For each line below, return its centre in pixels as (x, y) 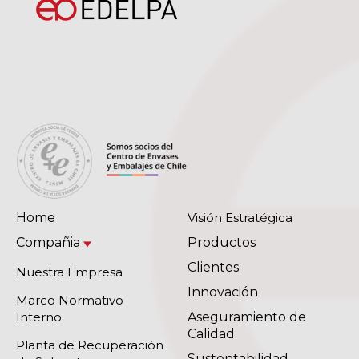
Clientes (213, 267)
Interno (39, 317)
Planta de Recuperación (90, 345)
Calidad (211, 333)
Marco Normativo (70, 300)
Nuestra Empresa (69, 272)
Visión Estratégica (240, 217)
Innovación (223, 292)
